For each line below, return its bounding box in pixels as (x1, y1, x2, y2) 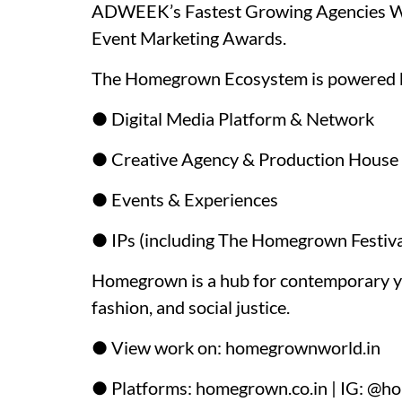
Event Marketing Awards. (92, 27, 286, 48)
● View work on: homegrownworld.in (92, 336, 380, 358)
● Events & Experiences (92, 188, 278, 210)
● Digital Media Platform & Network (92, 108, 374, 129)
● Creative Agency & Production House (92, 148, 398, 170)
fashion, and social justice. (92, 296, 290, 318)
